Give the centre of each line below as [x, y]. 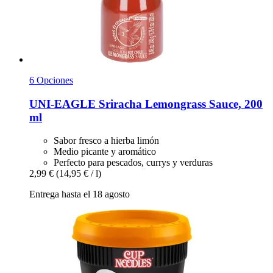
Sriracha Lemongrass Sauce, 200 [179, 104]
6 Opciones [51, 80]
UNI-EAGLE [62, 104]
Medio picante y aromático [105, 152]
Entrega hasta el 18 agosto [80, 194]
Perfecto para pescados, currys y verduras [133, 163]
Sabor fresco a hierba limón [106, 141]
